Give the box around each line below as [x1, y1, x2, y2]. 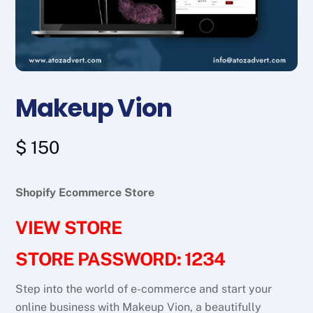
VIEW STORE [15, 217, 122, 238]
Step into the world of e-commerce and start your [15, 282, 272, 296]
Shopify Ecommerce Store [15, 185, 155, 199]
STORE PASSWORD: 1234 [15, 249, 226, 270]
